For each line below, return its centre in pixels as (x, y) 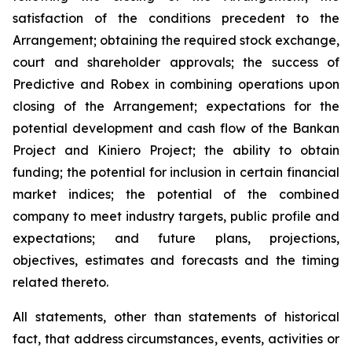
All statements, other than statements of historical (176, 317)
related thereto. (60, 282)
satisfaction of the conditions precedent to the (176, 18)
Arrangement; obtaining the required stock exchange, (176, 40)
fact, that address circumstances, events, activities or (176, 339)
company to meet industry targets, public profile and (176, 216)
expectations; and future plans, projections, (176, 238)
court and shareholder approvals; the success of (176, 62)
